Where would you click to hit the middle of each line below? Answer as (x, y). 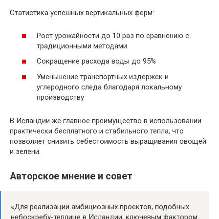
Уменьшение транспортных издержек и (103, 77)
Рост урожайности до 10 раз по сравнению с (113, 35)
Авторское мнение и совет (71, 176)
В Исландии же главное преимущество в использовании (106, 120)
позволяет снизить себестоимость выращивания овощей (108, 141)
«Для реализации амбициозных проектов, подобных (100, 207)
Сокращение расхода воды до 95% (96, 61)
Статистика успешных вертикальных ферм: (82, 13)
